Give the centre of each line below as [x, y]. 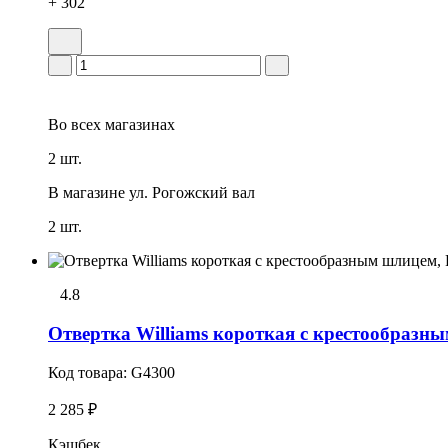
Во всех [74, 125]
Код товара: [89, 372]
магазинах [138, 125]
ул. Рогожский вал [192, 193]
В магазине [86, 193]
